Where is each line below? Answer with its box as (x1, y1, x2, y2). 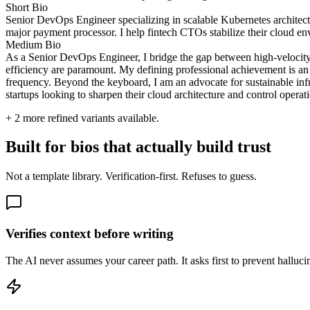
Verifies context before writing (6, 226, 174, 241)
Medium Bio (6, 38, 61, 51)
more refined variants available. (20, 111, 159, 124)
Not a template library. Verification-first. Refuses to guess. (6, 170, 257, 183)
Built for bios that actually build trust (6, 138, 271, 156)
